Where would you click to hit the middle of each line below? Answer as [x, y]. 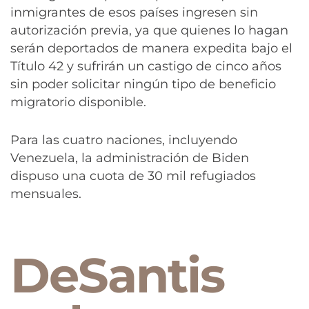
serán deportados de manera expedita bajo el [151, 48]
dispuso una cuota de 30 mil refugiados [133, 176]
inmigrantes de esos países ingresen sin [134, 12]
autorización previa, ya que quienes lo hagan [149, 30]
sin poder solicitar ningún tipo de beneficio [143, 84]
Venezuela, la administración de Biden [130, 158]
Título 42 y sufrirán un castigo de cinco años [146, 66]
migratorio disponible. [78, 102]
